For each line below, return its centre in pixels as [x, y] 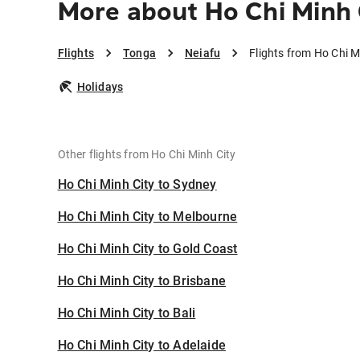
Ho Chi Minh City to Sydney [137, 185]
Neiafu [202, 53]
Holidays [100, 87]
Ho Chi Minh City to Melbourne [147, 217]
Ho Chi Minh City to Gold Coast [147, 249]
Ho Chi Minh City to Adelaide [142, 346]
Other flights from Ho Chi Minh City [147, 155]
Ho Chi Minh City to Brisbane [142, 281]
